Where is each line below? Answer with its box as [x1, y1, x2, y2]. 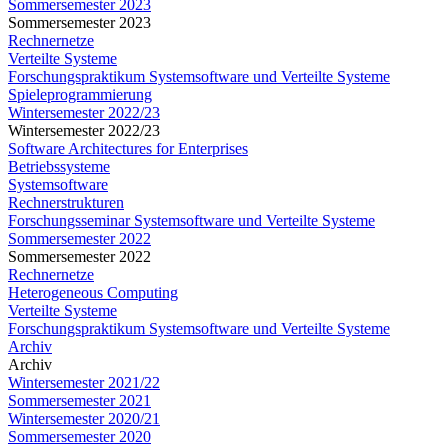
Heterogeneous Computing [8, 284, 178, 301]
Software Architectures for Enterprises [8, 140, 248, 157]
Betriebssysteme [8, 158, 110, 175]
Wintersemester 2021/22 [8, 374, 160, 391]
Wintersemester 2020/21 [8, 410, 160, 427]
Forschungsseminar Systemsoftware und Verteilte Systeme [8, 212, 375, 229]
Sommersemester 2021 [8, 392, 151, 409]
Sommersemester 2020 [8, 428, 151, 445]
